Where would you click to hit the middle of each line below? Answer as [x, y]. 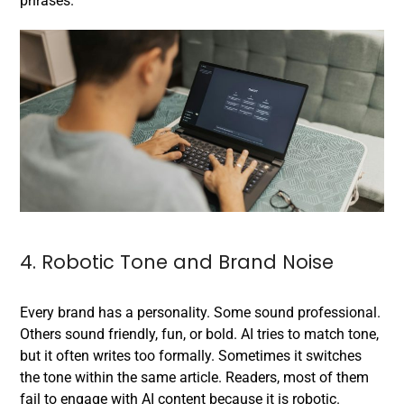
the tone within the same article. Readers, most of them [194, 377]
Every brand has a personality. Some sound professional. [200, 312]
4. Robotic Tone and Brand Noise [177, 262]
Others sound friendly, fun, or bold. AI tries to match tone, [199, 334]
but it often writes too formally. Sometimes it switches [191, 356]
